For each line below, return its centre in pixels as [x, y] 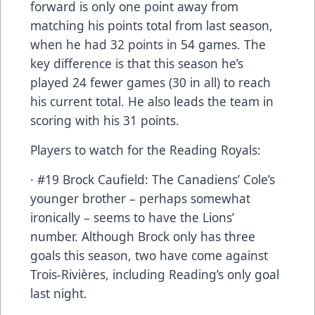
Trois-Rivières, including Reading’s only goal [155, 274]
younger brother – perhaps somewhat [140, 198]
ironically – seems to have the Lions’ [132, 217]
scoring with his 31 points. [105, 120]
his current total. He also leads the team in [152, 101]
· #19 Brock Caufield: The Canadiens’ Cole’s [153, 179]
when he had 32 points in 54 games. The [148, 44]
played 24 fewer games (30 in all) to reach [150, 82]
